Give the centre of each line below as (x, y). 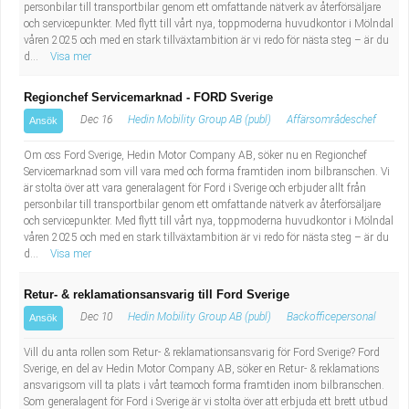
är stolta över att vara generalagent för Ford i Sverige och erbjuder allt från (195, 188)
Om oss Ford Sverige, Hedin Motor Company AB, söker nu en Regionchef (195, 155)
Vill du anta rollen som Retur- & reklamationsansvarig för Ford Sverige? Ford (202, 352)
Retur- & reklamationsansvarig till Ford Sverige (157, 294)
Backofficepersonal (331, 317)
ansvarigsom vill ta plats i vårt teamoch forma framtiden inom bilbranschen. (204, 385)
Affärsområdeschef (331, 120)
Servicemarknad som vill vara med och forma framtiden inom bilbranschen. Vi (207, 172)
